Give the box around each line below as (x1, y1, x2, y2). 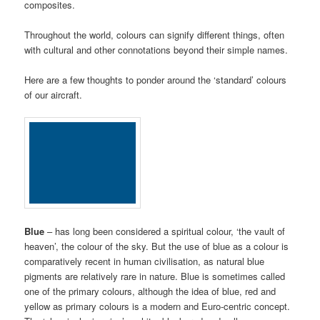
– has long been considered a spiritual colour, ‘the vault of (44, 224, 286, 238)
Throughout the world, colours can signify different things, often (24, 27, 285, 41)
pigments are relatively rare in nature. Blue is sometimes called (24, 269, 286, 283)
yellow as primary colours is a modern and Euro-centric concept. (24, 299, 291, 313)
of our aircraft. (24, 87, 83, 101)
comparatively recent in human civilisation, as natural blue (24, 254, 265, 268)
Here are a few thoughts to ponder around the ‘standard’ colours (24, 72, 287, 86)
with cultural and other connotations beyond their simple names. (24, 42, 289, 56)
